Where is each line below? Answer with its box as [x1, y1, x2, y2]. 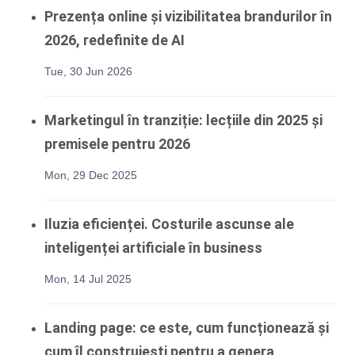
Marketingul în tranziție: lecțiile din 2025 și [44, 112, 323, 128]
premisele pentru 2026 [44, 136, 190, 152]
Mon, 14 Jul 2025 [44, 273, 132, 285]
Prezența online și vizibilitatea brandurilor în [44, 8, 332, 25]
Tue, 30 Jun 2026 [44, 65, 132, 78]
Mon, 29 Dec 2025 [44, 169, 137, 181]
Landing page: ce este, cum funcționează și [44, 319, 329, 336]
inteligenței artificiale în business [44, 239, 262, 256]
